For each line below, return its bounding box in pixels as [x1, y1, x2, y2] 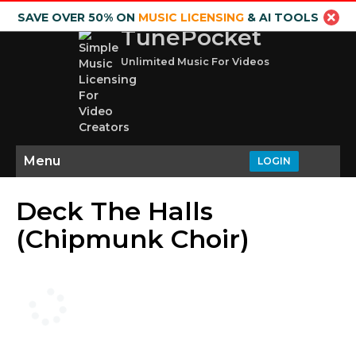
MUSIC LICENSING [137, 10, 244, 25]
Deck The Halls [16, 195, 213, 226]
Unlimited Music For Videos [121, 56, 269, 68]
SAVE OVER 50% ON [17, 10, 138, 25]
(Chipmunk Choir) [16, 223, 250, 254]
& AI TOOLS [243, 10, 319, 25]
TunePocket [121, 24, 261, 51]
